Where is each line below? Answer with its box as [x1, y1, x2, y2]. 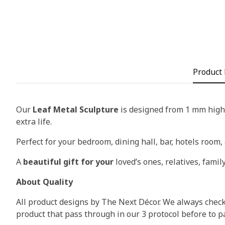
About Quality [16, 176, 73, 188]
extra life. [16, 116, 52, 128]
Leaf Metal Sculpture [33, 104, 119, 116]
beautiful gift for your [23, 156, 114, 168]
